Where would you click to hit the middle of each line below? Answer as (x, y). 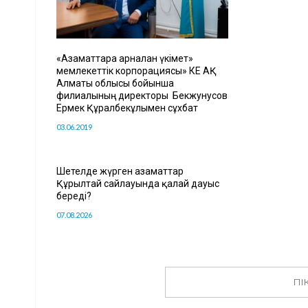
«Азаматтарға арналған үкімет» (125, 58)
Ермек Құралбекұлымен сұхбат (127, 108)
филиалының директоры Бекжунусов (142, 95)
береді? (74, 196)
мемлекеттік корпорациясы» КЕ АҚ (136, 70)
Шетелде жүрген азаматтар (120, 171)
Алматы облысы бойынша (115, 83)
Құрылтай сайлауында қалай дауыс (138, 183)
